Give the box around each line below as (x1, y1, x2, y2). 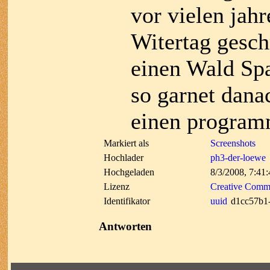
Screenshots (210, 138, 256, 149)
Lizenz (104, 181, 130, 192)
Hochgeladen (104, 167, 154, 178)
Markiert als (104, 138, 149, 149)
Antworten (99, 219, 152, 233)
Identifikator (104, 196, 150, 207)
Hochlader (104, 152, 143, 163)
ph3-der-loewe (210, 152, 266, 163)
